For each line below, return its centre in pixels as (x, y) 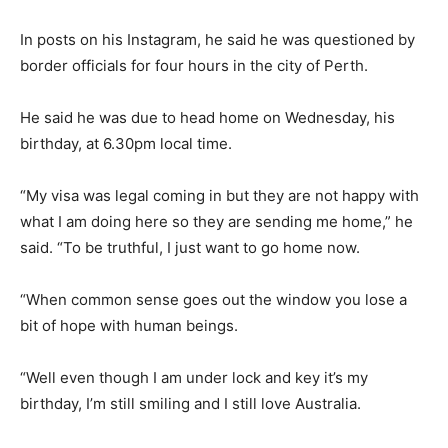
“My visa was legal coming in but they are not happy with (219, 195)
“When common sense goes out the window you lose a (213, 299)
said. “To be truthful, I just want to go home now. (190, 247)
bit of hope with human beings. (129, 325)
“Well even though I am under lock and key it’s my (194, 377)
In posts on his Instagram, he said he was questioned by (217, 39)
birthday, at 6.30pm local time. (126, 143)
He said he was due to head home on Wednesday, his (207, 117)
